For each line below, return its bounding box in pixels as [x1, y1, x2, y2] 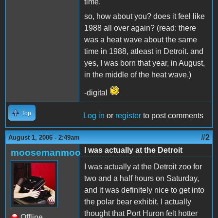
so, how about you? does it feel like [84, 12, 205, 20]
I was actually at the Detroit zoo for [84, 162, 202, 171]
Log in [83, 111, 105, 120]
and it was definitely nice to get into [84, 185, 204, 194]
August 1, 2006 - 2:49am [8, 133, 80, 141]
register [115, 111, 141, 120]
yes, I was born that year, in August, [84, 58, 205, 67]
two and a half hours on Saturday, [84, 174, 199, 182]
